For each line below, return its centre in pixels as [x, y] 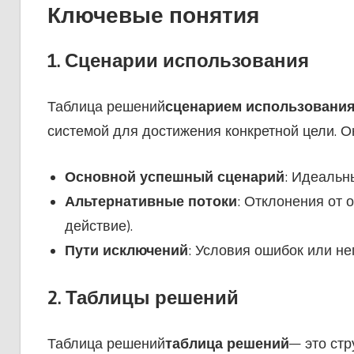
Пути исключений [126, 251]
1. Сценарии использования [178, 61]
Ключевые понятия [153, 15]
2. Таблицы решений [143, 298]
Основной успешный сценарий [175, 177]
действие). [99, 226]
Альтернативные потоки [151, 202]
